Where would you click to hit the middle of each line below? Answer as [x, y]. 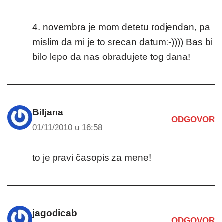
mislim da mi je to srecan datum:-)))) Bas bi [122, 42]
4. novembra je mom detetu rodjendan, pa [121, 27]
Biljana [48, 112]
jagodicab [55, 213]
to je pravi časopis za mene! [92, 157]
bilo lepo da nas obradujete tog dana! [111, 56]
